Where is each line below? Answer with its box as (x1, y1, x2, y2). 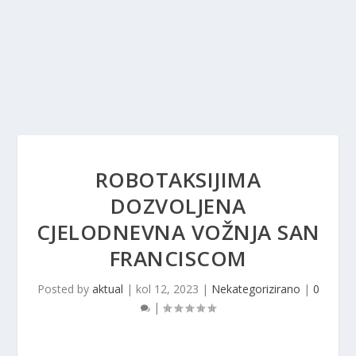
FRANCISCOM (109, 244, 247, 273)
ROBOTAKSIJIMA (95, 165, 261, 194)
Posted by (37, 281, 92, 296)
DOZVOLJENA (110, 192, 246, 220)
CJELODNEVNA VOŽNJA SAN (36, 218, 320, 246)
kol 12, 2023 (135, 281, 199, 296)
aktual (91, 281, 123, 296)
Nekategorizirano (211, 281, 300, 296)
